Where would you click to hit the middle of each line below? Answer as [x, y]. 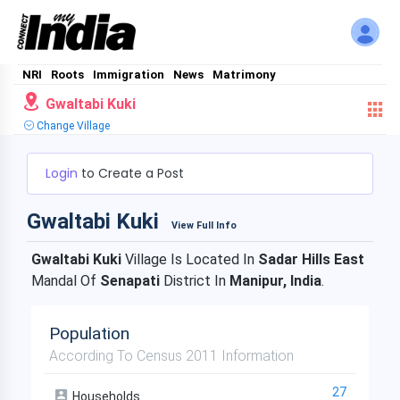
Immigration [129, 75]
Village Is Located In [190, 259]
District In [195, 281]
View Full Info [204, 225]
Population [89, 333]
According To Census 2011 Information [171, 356]
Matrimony [244, 75]
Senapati [130, 281]
